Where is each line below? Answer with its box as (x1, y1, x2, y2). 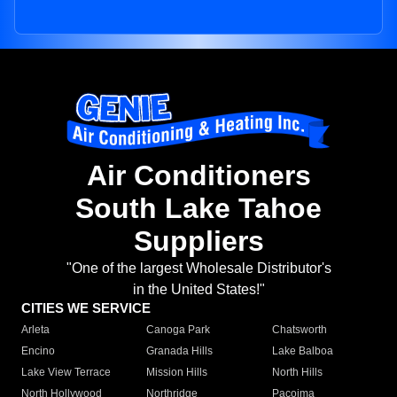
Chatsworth (271, 323, 327, 337)
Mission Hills (146, 366, 208, 379)
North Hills (271, 366, 323, 379)
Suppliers (133, 225, 264, 258)
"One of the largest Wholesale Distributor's (66, 261, 331, 276)
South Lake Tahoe (75, 192, 322, 225)
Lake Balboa (271, 345, 333, 358)
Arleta (21, 323, 50, 337)
